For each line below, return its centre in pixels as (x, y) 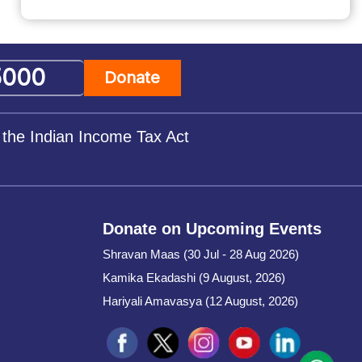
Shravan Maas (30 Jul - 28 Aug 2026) (200, 255)
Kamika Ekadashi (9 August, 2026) (194, 278)
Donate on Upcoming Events (212, 229)
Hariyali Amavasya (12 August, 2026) (200, 301)
